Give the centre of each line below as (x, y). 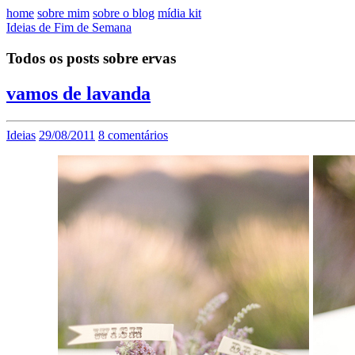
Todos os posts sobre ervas (91, 58)
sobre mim (63, 13)
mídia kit (179, 13)
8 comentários (133, 135)
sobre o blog (124, 13)
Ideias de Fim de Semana (69, 27)
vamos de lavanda (78, 93)
